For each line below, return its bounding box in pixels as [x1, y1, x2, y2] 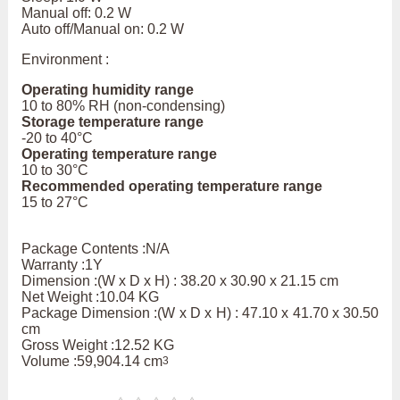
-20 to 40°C [21, 130, 93, 146]
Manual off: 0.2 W [21, 5, 131, 21]
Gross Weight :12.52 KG [21, 337, 174, 354]
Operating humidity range [21, 82, 194, 98]
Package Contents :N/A [21, 241, 170, 257]
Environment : [21, 52, 109, 68]
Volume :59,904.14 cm [21, 354, 162, 370]
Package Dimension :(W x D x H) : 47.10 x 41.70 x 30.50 [21, 305, 379, 321]
